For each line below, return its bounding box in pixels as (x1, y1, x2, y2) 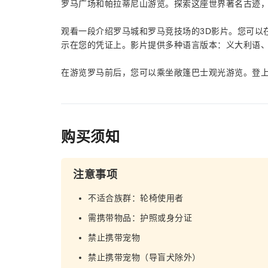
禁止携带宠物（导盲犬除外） (88, 252, 201, 262)
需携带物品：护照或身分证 (88, 213, 192, 223)
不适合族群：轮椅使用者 (88, 193, 184, 203)
